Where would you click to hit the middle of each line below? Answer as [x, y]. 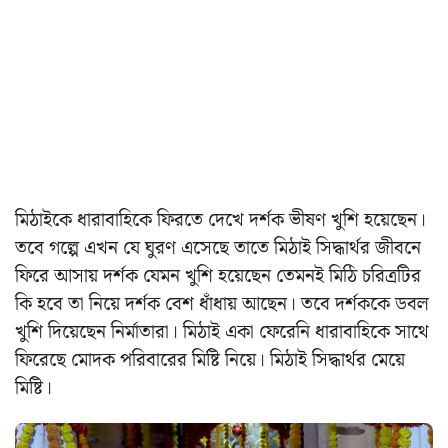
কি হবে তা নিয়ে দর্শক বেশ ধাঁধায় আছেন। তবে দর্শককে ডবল [222, 304]
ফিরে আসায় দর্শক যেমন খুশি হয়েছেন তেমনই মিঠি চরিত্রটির [218, 276]
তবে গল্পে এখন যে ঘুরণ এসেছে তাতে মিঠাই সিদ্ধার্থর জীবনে [218, 248]
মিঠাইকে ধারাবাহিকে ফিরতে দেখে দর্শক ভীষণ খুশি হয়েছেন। [220, 220]
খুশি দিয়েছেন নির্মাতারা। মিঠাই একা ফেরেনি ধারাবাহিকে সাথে [222, 332]
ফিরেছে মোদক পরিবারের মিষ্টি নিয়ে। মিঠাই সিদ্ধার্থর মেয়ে [210, 360]
